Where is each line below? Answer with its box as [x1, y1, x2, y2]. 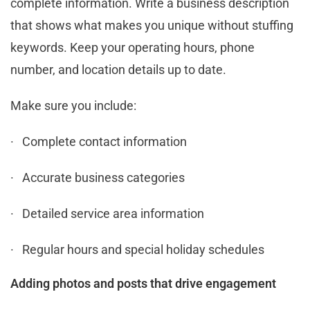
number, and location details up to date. [10, 62, 226, 77]
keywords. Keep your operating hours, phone [10, 39, 255, 55]
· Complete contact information [10, 134, 187, 149]
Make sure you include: [10, 98, 136, 113]
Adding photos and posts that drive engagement [10, 275, 276, 291]
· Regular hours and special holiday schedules [10, 241, 264, 257]
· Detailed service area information [10, 206, 204, 221]
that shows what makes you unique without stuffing [10, 17, 293, 33]
